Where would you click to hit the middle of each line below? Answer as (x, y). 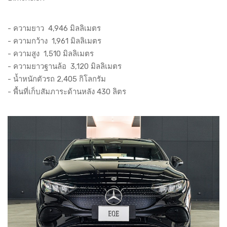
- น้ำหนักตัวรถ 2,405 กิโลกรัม (57, 79)
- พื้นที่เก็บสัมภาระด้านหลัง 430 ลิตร (67, 91)
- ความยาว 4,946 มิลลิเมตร (54, 28)
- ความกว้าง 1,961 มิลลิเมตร (54, 41)
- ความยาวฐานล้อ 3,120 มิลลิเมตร (65, 66)
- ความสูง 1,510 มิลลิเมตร (51, 53)
